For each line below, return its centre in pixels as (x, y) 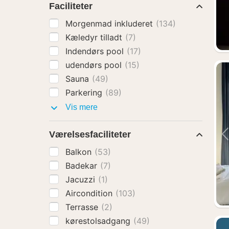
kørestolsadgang (99, 221)
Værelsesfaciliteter (90, 134)
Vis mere (81, 107)
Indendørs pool (96, 51)
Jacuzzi (82, 179)
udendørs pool (95, 65)
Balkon (80, 152)
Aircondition (90, 193)
